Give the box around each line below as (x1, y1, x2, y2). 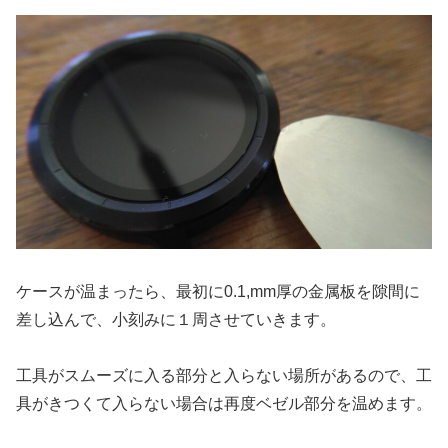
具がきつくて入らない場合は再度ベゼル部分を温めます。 (16, 395, 432, 413)
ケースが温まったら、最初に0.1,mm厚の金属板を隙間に (16, 282, 420, 300)
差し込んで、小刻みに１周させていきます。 (16, 310, 336, 328)
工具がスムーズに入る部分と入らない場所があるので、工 (16, 367, 432, 385)
